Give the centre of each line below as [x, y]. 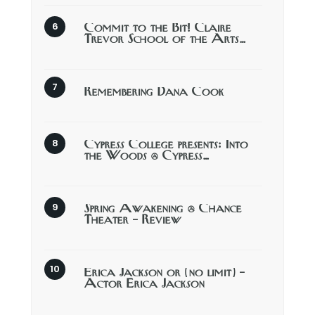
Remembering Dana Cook [154, 92]
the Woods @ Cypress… [147, 156]
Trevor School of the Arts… [165, 39]
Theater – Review [133, 220]
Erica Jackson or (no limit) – [165, 273]
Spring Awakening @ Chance [163, 209]
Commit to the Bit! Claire [158, 28]
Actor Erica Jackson [144, 284]
